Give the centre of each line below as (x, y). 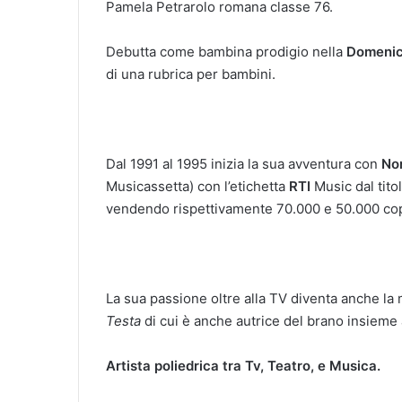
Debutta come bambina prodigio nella (226, 51)
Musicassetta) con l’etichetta (197, 186)
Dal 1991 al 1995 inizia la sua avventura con (244, 163)
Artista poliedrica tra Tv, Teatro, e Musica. (243, 365)
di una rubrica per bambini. (191, 74)
